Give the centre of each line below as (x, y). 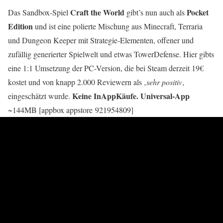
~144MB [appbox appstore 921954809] (71, 110)
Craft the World (97, 12)
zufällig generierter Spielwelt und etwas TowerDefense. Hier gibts (111, 54)
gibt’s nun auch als (157, 12)
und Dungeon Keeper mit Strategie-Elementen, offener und (101, 40)
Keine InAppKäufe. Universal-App (131, 96)
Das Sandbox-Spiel (39, 12)
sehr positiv (164, 82)
